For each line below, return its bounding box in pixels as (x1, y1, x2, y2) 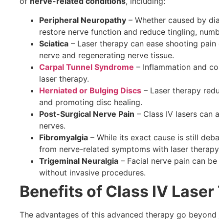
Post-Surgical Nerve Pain (39, 109, 134, 119)
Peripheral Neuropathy (39, 15, 126, 25)
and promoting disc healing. (39, 97, 142, 107)
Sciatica (39, 38, 68, 48)
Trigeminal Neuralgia (39, 155, 118, 166)
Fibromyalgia (39, 132, 88, 142)
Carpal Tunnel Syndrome (39, 62, 134, 72)
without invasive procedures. (39, 167, 146, 177)
